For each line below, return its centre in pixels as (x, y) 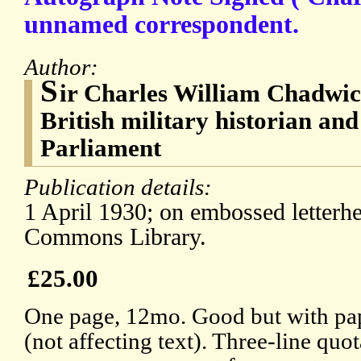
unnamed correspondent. (162, 25)
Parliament (101, 148)
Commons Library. (115, 237)
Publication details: (121, 187)
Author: (64, 67)
